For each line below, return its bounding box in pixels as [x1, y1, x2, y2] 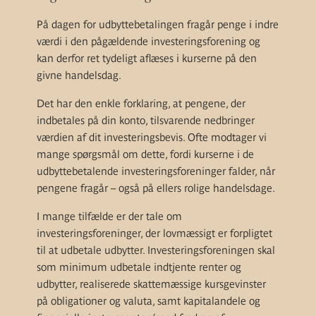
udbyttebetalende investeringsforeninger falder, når [37, 165, 275, 177]
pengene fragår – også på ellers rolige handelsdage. [37, 182, 275, 194]
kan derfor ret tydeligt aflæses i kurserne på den [37, 52, 257, 64]
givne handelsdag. [37, 69, 121, 81]
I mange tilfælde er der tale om [37, 210, 182, 222]
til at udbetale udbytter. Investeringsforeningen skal [37, 244, 275, 256]
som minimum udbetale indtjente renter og [37, 261, 241, 273]
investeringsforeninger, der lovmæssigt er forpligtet [37, 227, 272, 239]
